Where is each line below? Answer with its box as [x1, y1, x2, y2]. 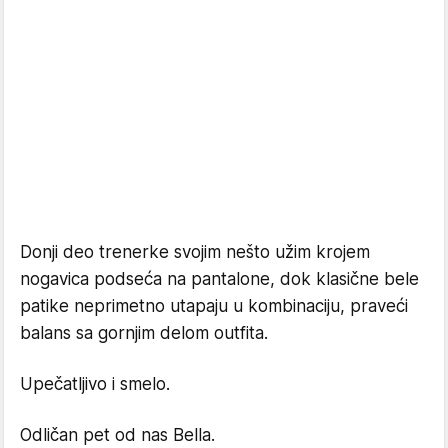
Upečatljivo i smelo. [20, 373, 170, 394]
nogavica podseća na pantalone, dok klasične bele [20, 268, 419, 289]
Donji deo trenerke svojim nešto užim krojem [20, 241, 370, 262]
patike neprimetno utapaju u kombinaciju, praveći [20, 295, 408, 316]
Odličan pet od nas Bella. [20, 424, 215, 445]
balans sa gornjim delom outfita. [20, 322, 268, 343]
